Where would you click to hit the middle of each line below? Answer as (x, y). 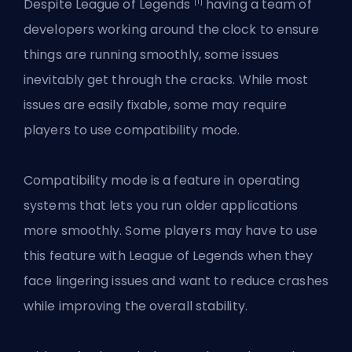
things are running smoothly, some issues (152, 55)
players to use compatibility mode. (132, 130)
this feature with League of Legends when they (169, 256)
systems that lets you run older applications (161, 206)
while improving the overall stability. (136, 306)
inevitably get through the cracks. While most (166, 80)
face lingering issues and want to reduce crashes (176, 281)
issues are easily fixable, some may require (156, 105)
